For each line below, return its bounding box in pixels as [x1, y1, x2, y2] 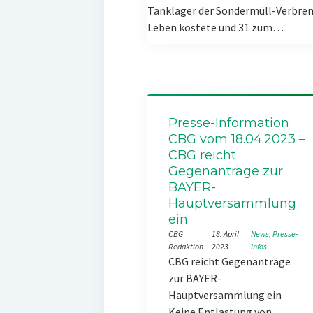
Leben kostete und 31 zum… [147, 20, 284, 34]
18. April [212, 228, 240, 239]
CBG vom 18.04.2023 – [168, 131, 305, 147]
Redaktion [168, 241, 203, 252]
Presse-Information [168, 115, 289, 131]
